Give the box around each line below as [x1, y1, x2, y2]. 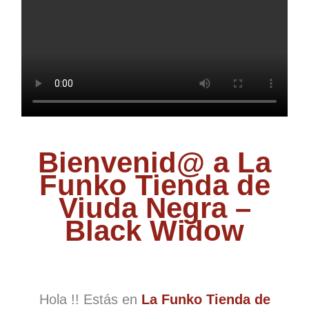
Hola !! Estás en [39, 292, 141, 308]
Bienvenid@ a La [38, 146, 271, 179]
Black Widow [65, 215, 244, 248]
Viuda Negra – [58, 192, 251, 225]
